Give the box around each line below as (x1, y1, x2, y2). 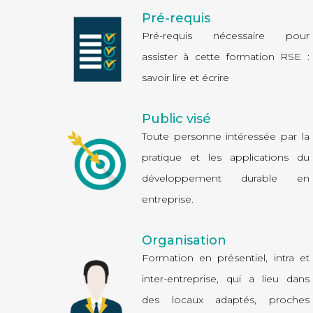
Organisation (141, 232, 226, 248)
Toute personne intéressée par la (141, 129, 310, 143)
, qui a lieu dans (216, 272, 310, 285)
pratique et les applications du (141, 150, 310, 163)
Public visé (141, 110, 211, 126)
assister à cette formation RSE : (141, 50, 310, 63)
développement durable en (141, 171, 310, 184)
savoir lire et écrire (141, 71, 229, 84)
